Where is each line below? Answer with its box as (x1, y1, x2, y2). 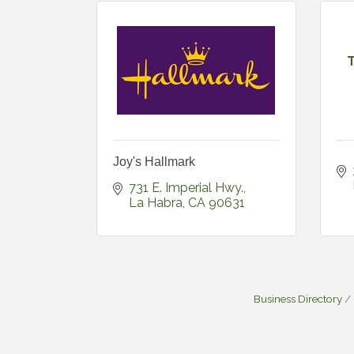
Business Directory (254, 292, 342, 305)
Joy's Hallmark (113, 154, 195, 168)
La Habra (129, 194, 183, 210)
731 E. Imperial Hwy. (129, 179, 243, 195)
